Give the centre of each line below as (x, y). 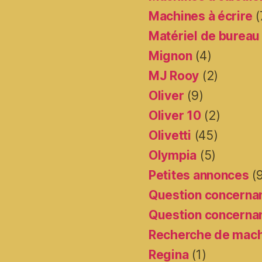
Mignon (170, 56)
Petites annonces (199, 175)
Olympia (173, 156)
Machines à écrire (201, 16)
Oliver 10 (175, 116)
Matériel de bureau (204, 36)
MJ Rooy (174, 76)
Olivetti (170, 136)
